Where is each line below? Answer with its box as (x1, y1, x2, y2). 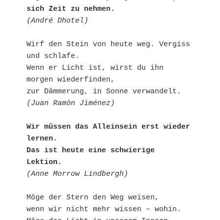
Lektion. (27, 158, 62, 167)
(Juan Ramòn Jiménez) (27, 99, 115, 108)
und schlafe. (27, 52, 80, 61)
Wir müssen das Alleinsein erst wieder (27, 123, 190, 132)
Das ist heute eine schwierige (27, 146, 155, 155)
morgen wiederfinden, (27, 76, 119, 84)
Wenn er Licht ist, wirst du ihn (27, 64, 164, 73)
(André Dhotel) (27, 17, 88, 26)
